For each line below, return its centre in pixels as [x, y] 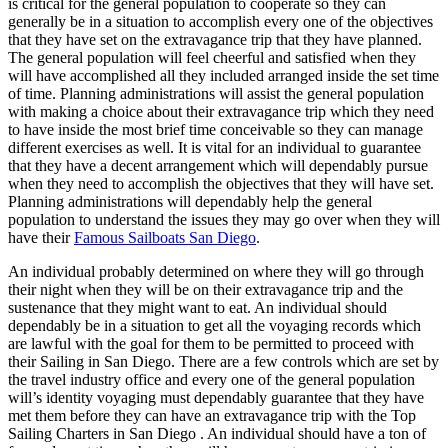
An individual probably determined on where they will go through [216, 271]
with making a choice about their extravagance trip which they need [221, 111]
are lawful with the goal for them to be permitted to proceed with [211, 343]
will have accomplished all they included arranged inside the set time [223, 75]
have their [41, 237]
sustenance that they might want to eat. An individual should [197, 307]
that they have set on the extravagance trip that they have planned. [215, 39]
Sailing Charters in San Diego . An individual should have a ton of [217, 433]
